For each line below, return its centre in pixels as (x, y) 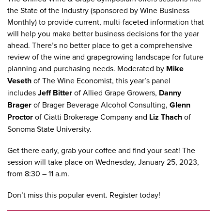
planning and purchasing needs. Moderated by (87, 68)
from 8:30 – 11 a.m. (38, 173)
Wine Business (165, 10)
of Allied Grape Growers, (116, 93)
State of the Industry (54, 10)
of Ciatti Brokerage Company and (91, 117)
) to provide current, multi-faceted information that (119, 22)
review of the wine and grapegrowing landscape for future (105, 57)
